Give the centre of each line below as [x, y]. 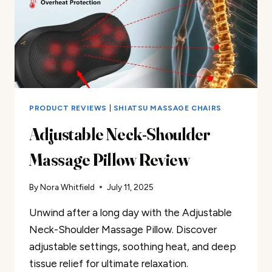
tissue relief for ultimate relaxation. [109, 264]
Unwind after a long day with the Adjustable [131, 213]
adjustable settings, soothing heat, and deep [133, 247]
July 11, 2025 [131, 187]
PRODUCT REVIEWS [68, 108]
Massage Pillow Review [110, 159]
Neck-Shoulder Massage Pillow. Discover [123, 230]
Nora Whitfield [68, 187]
